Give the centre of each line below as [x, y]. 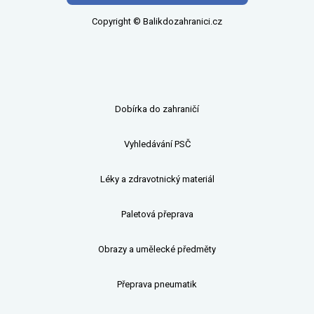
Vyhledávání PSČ [157, 144]
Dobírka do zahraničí [157, 109]
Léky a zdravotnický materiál [157, 179]
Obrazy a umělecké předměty [157, 250]
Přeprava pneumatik [157, 285]
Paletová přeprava [157, 214]
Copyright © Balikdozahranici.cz [157, 22]
